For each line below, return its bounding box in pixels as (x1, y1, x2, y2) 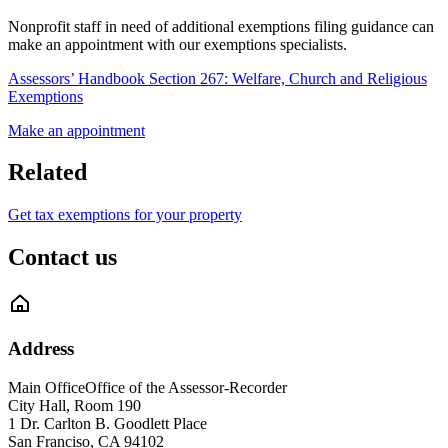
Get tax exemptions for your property (8, 206, 242, 224)
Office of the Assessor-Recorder (85, 378, 287, 396)
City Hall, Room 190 (8, 396, 141, 414)
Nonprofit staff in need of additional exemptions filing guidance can (8, 17, 434, 35)
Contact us (8, 244, 117, 271)
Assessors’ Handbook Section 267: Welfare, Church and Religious (8, 69, 427, 87)
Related (8, 159, 87, 186)
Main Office (8, 378, 85, 396)
